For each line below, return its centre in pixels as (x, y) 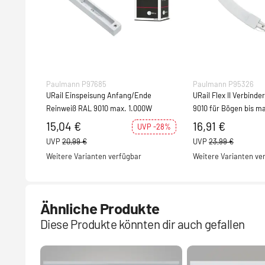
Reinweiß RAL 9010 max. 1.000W (99, 109)
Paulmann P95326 (223, 84)
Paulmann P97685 (76, 84)
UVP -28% (154, 127)
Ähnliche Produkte (100, 208)
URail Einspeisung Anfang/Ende (98, 96)
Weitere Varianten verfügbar (93, 156)
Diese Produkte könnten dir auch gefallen (142, 224)
